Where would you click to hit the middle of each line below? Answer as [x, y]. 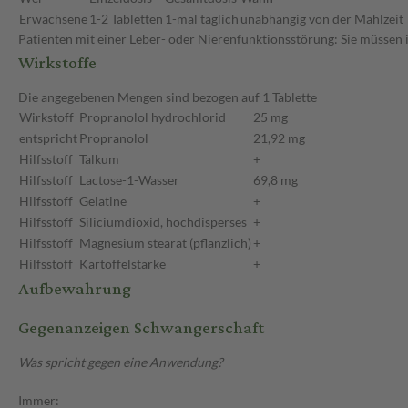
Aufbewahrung [75, 290]
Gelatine [103, 201]
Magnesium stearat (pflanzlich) [165, 243]
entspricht [48, 138]
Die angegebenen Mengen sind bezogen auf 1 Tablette [168, 97]
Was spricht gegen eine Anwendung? [121, 362]
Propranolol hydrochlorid [153, 117]
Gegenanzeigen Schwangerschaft [141, 329]
